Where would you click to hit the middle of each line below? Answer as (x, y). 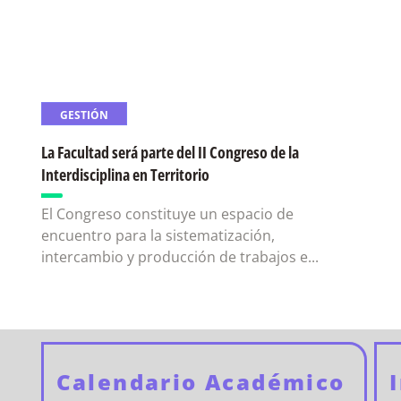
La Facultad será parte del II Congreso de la (171, 152)
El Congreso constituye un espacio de (168, 214)
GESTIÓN (85, 115)
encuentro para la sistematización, (158, 235)
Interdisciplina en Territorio (126, 175)
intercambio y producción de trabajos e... (180, 257)
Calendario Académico (200, 382)
